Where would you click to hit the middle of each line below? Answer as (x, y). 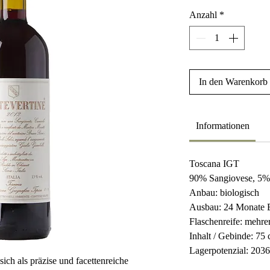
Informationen (222, 126)
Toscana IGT (214, 164)
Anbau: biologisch (224, 193)
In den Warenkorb (233, 82)
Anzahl (203, 15)
